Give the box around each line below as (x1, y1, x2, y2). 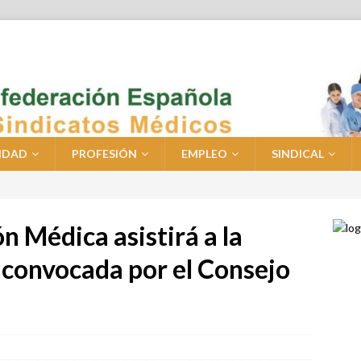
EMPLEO (181, 147, 227, 161)
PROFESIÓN (72, 147, 137, 161)
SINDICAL (272, 147, 324, 161)
